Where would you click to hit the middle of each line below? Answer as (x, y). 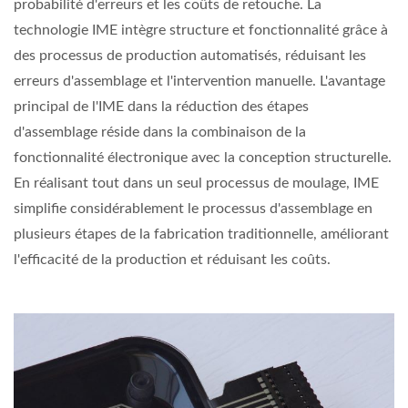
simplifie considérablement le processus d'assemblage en (193, 209)
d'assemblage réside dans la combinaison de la (160, 133)
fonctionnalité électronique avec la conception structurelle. (203, 158)
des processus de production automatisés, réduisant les (190, 56)
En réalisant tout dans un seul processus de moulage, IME (196, 184)
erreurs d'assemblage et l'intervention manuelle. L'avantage (199, 82)
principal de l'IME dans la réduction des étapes (161, 107)
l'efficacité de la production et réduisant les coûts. (172, 260)
